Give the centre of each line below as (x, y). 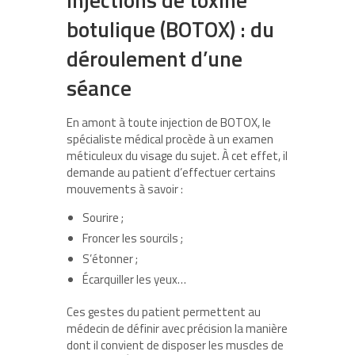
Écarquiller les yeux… (134, 280)
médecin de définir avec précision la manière (177, 329)
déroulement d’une (155, 59)
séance (99, 88)
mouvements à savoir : (125, 189)
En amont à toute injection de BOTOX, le (169, 123)
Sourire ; (103, 218)
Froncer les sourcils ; (133, 239)
